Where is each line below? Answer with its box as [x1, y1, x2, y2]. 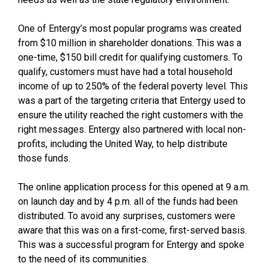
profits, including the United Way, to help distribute [18, 138, 228, 150]
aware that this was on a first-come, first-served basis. [18, 225, 247, 237]
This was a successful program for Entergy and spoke [18, 239, 244, 251]
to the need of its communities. [18, 253, 148, 265]
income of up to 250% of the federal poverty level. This [18, 80, 248, 92]
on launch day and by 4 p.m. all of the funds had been [18, 196, 238, 208]
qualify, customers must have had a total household [18, 66, 232, 78]
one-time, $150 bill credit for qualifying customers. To [18, 52, 243, 64]
